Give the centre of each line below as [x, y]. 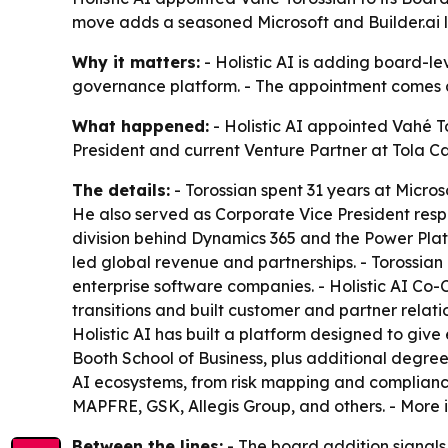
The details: [121, 190]
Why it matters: [136, 62]
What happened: [140, 126]
